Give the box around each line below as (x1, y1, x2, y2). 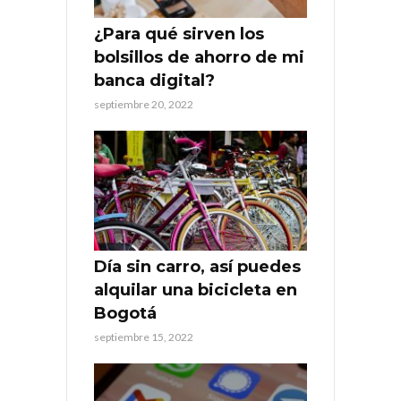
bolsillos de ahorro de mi (94, 47, 304, 68)
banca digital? (94, 71, 215, 91)
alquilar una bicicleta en (94, 280, 297, 301)
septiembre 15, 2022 (94, 330, 193, 345)
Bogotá (94, 303, 157, 324)
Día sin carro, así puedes (94, 257, 301, 277)
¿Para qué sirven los (94, 24, 264, 45)
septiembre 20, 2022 (94, 98, 193, 112)
